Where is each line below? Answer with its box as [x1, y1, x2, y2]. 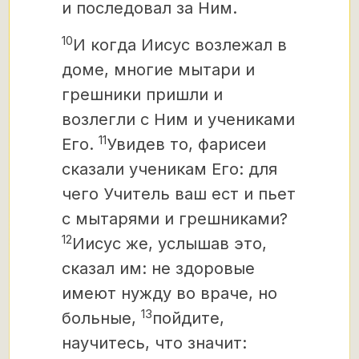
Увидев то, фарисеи [107, 135, 266, 154]
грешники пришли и [62, 85, 223, 104]
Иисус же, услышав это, [72, 234, 267, 253]
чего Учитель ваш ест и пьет [62, 184, 296, 204]
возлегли [62, 110, 135, 129]
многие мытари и [109, 60, 255, 79]
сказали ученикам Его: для [62, 159, 277, 179]
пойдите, [152, 309, 224, 328]
